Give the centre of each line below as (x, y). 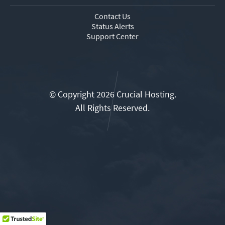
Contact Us (113, 16)
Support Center (113, 36)
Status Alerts (113, 26)
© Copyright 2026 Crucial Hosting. (113, 94)
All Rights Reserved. (113, 107)
